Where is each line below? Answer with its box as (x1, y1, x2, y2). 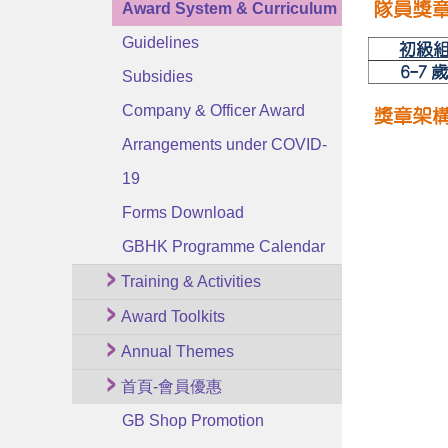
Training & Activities (121, 273, 261, 290)
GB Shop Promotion (122, 412, 264, 429)
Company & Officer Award (122, 102, 305, 119)
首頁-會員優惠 (121, 378, 222, 395)
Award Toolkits (121, 308, 225, 325)
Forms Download (122, 204, 244, 221)
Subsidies (122, 68, 193, 85)
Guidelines (122, 34, 199, 51)
